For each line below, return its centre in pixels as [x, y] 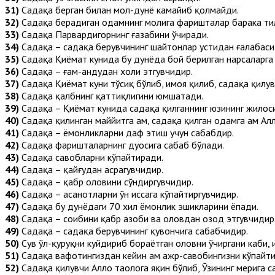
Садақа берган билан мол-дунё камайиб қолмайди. [129, 10]
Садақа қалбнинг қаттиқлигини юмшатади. [111, 95]
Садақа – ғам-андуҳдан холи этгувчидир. [106, 71]
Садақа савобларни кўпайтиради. [91, 157]
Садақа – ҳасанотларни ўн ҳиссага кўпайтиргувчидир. [129, 194]
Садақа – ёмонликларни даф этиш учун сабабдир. [126, 132]
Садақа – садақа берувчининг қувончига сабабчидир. [134, 230]
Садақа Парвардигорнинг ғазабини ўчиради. [114, 34]
